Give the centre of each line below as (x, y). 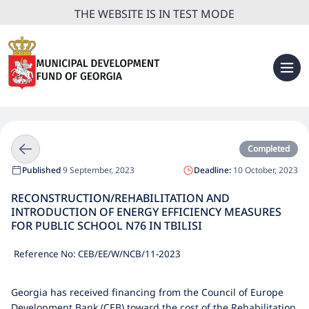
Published (41, 170)
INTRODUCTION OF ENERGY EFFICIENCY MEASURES (146, 212)
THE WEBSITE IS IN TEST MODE (154, 14)
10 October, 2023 (265, 170)
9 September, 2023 (98, 170)
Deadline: (212, 170)
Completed (269, 149)
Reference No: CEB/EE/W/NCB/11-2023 (97, 254)
